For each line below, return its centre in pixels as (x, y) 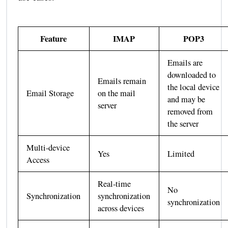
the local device (194, 87)
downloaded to (192, 75)
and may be (187, 99)
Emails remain (122, 81)
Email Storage (50, 93)
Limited (181, 153)
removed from (190, 111)
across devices (121, 208)
